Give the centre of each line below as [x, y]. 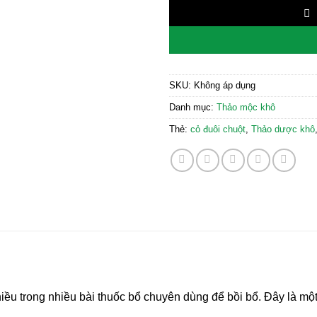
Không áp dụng [225, 85]
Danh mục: [193, 107]
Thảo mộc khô [246, 107]
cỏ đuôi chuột [218, 129]
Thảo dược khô [283, 129]
